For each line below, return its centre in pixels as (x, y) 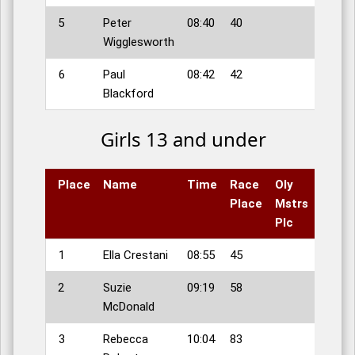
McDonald (129, 307)
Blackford (128, 94)
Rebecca (126, 340)
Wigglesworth (139, 42)
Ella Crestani (136, 256)
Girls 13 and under (183, 139)
